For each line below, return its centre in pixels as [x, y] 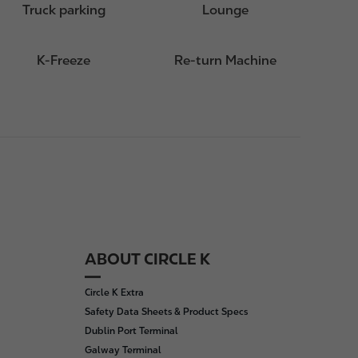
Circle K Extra [114, 292]
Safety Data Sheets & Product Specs [166, 312]
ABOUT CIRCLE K [147, 259]
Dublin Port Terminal [131, 331]
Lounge [226, 10]
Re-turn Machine [226, 60]
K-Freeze [64, 60]
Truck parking [64, 10]
